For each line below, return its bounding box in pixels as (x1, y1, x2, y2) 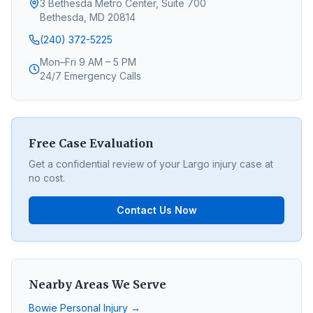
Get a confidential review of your (29, 158, 183, 170)
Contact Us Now (116, 204, 197, 216)
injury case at (210, 158, 273, 170)
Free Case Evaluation (29, 136, 154, 150)
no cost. (29, 172, 65, 184)
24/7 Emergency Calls (40, 70, 141, 82)
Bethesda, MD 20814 (40, 11, 136, 23)
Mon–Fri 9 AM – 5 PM (40, 56, 136, 68)
